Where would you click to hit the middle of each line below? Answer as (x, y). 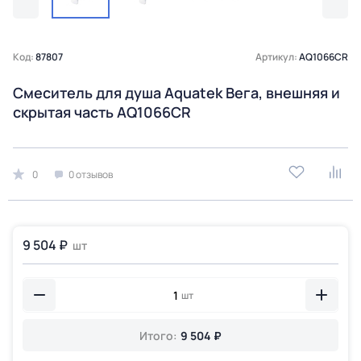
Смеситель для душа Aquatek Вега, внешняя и (176, 93)
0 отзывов (91, 174)
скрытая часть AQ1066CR (102, 112)
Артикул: (277, 57)
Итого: (158, 335)
